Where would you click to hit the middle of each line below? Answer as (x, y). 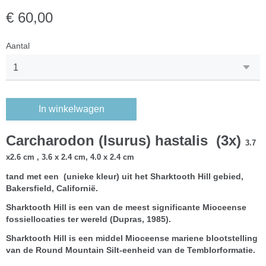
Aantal (18, 46)
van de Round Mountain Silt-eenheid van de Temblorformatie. (131, 250)
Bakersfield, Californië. (52, 188)
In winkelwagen (71, 109)
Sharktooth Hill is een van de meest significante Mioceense (126, 207)
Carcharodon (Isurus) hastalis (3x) (126, 140)
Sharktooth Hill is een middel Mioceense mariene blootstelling (132, 238)
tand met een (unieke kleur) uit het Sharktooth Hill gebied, (125, 176)
